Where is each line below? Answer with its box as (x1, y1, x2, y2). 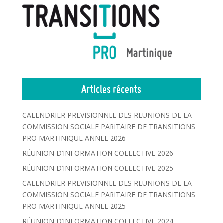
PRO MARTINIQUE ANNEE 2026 (22, 133, 126, 143)
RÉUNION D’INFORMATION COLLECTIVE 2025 (22, 163, 173, 173)
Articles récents (81, 82, 142, 96)
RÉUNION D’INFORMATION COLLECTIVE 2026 (22, 148, 173, 158)
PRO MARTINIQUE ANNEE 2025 (22, 201, 126, 211)
